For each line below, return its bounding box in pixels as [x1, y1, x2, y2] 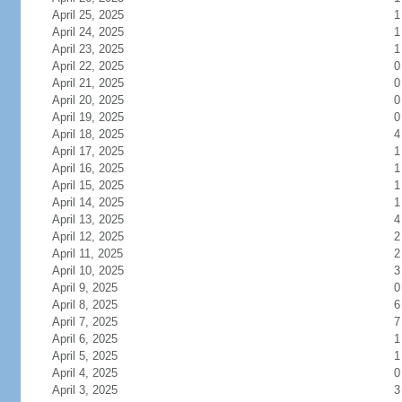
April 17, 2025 [51, 144, 124, 158]
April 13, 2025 [51, 213, 124, 226]
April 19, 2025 [51, 110, 124, 124]
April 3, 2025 [51, 383, 118, 397]
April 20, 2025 [51, 93, 124, 107]
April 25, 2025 [51, 8, 124, 22]
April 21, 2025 [51, 76, 124, 90]
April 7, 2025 [51, 315, 118, 328]
